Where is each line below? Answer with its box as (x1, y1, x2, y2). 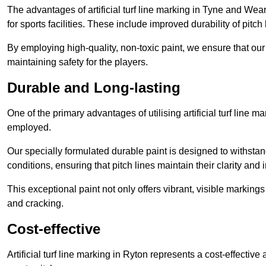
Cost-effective (7, 221, 100, 237)
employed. (7, 122, 51, 133)
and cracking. (7, 198, 64, 209)
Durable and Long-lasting (7, 80, 180, 96)
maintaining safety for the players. (7, 57, 148, 68)
